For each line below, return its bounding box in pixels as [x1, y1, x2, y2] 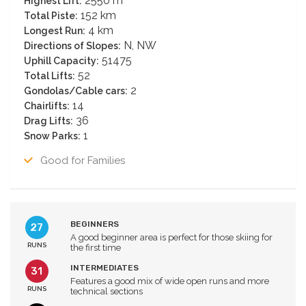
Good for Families [38, 154, 125, 167]
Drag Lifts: [24, 115, 73, 127]
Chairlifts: [24, 100, 70, 112]
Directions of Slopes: [24, 40, 121, 52]
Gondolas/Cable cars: [24, 85, 128, 97]
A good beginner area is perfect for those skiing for [70, 232, 273, 243]
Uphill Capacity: [24, 55, 99, 67]
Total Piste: [24, 10, 78, 22]
